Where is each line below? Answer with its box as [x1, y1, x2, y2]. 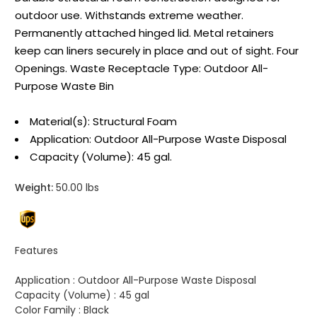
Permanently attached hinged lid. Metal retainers [15, 25, 274, 41]
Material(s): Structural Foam [30, 114, 177, 129]
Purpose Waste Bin [15, 79, 114, 94]
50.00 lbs [53, 180, 99, 195]
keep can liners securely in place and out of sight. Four [15, 43, 299, 59]
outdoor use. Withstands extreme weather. [15, 8, 243, 23]
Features [15, 243, 58, 258]
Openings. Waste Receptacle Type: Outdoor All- [15, 61, 268, 76]
